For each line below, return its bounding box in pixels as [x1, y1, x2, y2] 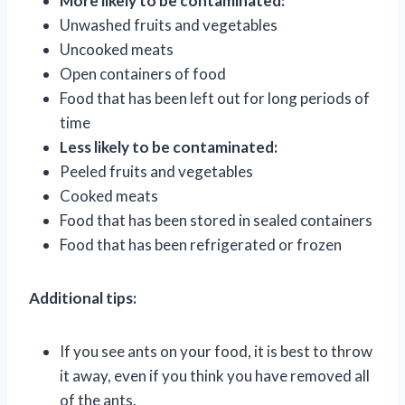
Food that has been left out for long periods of [60, 88, 370, 108]
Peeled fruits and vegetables [60, 161, 253, 181]
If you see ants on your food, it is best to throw [60, 341, 372, 361]
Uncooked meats [60, 39, 174, 59]
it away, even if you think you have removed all [60, 365, 370, 385]
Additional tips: [29, 287, 137, 307]
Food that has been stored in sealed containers [60, 210, 372, 230]
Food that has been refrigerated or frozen [60, 234, 342, 254]
